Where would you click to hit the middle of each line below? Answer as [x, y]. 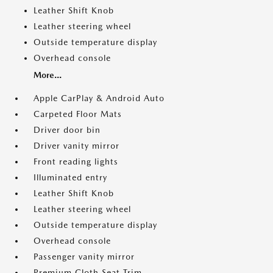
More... [48, 75]
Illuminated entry [70, 178]
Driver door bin [67, 130]
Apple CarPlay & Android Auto [99, 98]
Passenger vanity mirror [84, 257]
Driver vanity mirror [76, 146]
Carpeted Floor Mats [78, 114]
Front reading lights [76, 162]
